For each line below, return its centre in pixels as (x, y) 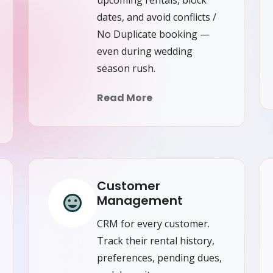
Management (140, 200)
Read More (125, 97)
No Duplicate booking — (153, 34)
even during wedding (145, 51)
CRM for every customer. (153, 223)
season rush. (126, 68)
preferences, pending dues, (159, 257)
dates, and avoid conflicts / (157, 17)
